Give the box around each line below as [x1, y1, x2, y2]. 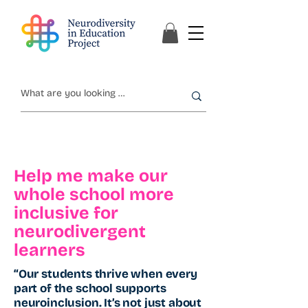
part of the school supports [14, 280, 166, 296]
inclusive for [14, 202, 118, 223]
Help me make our [14, 165, 168, 186]
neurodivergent [14, 221, 146, 242]
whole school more [14, 184, 174, 205]
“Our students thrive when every [14, 266, 197, 281]
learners [14, 239, 93, 261]
